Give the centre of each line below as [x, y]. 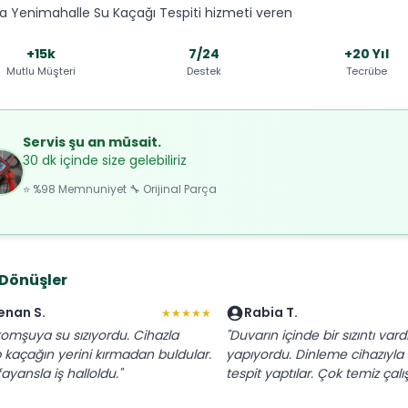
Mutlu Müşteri [41, 71]
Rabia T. [271, 313]
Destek [204, 71]
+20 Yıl [367, 54]
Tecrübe [367, 71]
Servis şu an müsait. [92, 142]
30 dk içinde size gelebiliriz [105, 160]
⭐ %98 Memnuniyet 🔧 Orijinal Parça [120, 189]
